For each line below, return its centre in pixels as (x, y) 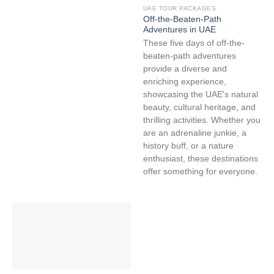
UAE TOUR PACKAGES (180, 8)
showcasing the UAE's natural (200, 95)
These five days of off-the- (194, 43)
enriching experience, (184, 82)
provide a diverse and (185, 69)
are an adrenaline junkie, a (194, 133)
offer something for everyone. (200, 172)
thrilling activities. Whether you (202, 120)
